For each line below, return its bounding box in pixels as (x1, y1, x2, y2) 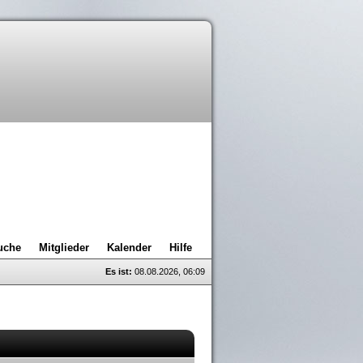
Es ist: (105, 267, 132, 276)
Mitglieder (39, 241, 89, 254)
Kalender (107, 241, 152, 254)
